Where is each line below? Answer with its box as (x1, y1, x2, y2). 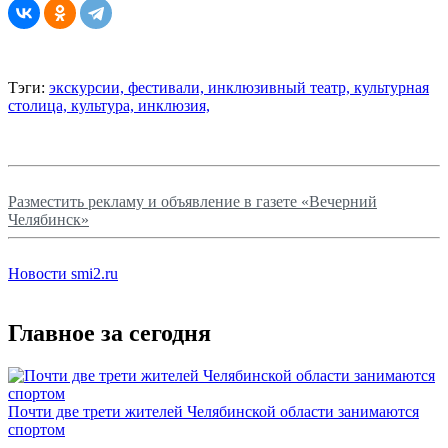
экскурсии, (49, 78, 128, 96)
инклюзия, (138, 96, 210, 114)
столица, (8, 96, 71, 114)
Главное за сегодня (8, 320, 211, 347)
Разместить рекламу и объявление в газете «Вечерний (8, 192, 377, 210)
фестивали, (128, 78, 208, 96)
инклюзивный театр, (208, 78, 354, 96)
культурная (354, 78, 429, 96)
